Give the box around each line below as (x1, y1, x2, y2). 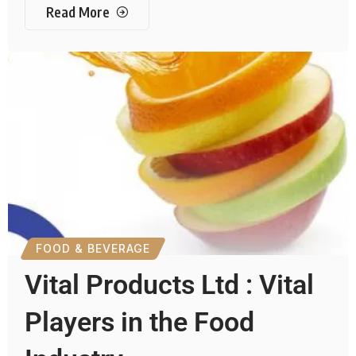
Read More (45, 3, 110, 21)
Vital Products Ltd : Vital (25, 269, 315, 301)
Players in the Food (25, 306, 255, 339)
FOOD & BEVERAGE (36, 242, 151, 256)
